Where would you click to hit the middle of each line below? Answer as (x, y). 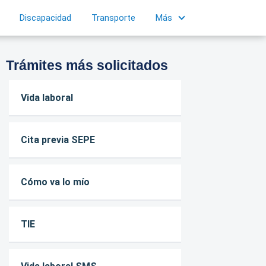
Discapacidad (45, 18)
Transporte (113, 18)
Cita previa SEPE (58, 140)
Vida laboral (47, 98)
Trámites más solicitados (87, 65)
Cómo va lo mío (55, 182)
